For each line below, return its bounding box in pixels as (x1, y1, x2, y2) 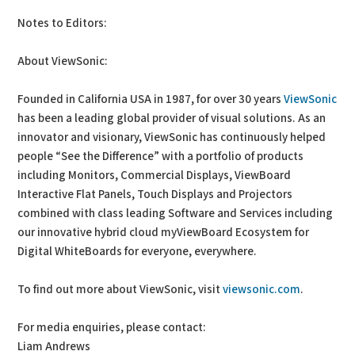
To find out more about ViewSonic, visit (17, 282, 223, 297)
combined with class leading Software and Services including (17, 206, 334, 221)
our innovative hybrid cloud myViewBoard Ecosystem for (17, 225, 310, 240)
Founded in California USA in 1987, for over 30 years (17, 92, 284, 107)
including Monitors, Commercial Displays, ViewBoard (17, 168, 292, 183)
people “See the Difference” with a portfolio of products (17, 149, 304, 164)
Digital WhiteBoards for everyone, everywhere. (17, 244, 258, 259)
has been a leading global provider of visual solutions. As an (17, 111, 326, 126)
